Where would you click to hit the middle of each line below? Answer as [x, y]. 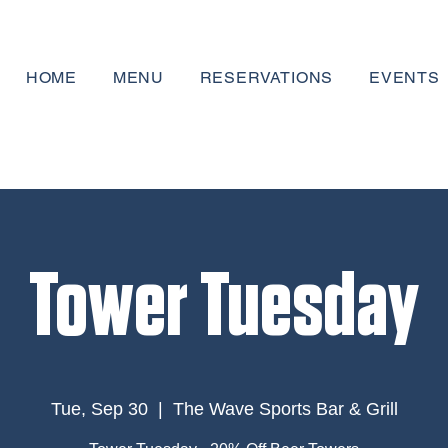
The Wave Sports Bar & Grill [285, 409]
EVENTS [404, 77]
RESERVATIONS [266, 77]
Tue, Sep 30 [99, 409]
